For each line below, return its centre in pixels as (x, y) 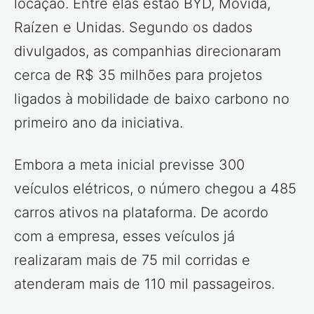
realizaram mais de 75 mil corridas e (132, 260)
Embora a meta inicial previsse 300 (129, 165)
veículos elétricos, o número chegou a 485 (155, 189)
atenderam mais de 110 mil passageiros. (144, 284)
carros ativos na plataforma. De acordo (141, 213)
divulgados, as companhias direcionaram (148, 52)
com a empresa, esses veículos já (124, 237)
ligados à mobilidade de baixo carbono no (152, 99)
